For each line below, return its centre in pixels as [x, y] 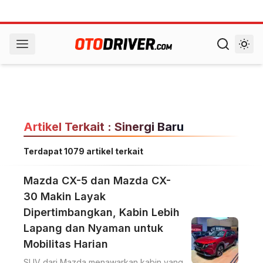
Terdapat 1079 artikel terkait [83, 151]
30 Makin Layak [65, 196]
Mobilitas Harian [66, 244]
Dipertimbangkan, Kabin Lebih [102, 212]
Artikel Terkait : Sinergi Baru [104, 127]
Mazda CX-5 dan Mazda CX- [97, 181]
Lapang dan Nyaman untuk [93, 228]
